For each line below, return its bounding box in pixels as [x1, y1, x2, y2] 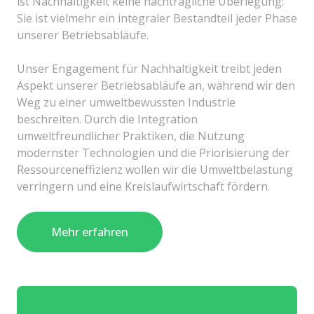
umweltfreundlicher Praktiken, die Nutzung [17, 128, 245, 144]
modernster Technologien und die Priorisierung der [17, 145, 289, 161]
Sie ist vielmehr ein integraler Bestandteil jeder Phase [17, 11, 297, 26]
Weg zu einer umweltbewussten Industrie [17, 95, 235, 110]
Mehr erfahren [51, 224, 128, 240]
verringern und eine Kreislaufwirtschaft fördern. [17, 179, 270, 194]
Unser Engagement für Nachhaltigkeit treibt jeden [17, 61, 282, 76]
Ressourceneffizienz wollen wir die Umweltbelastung [17, 162, 293, 177]
